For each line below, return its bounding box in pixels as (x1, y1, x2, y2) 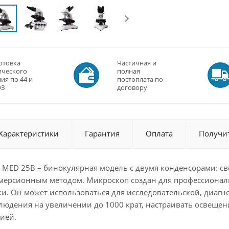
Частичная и (117, 58, 156, 67)
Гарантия (85, 128, 120, 139)
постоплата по (117, 75, 163, 84)
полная (117, 66, 140, 76)
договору (117, 83, 147, 92)
